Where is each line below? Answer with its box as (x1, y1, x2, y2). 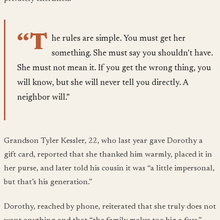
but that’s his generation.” (4, 178, 92, 186)
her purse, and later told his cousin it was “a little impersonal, (4, 164, 215, 172)
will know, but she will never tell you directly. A (17, 79, 188, 87)
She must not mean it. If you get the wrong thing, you (17, 64, 211, 73)
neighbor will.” (17, 93, 70, 102)
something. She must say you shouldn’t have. (52, 49, 213, 58)
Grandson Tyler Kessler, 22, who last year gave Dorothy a (4, 137, 203, 145)
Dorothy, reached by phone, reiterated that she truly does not (4, 202, 216, 211)
